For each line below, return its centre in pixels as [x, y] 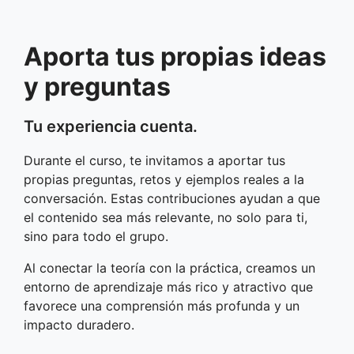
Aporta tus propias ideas [175, 56]
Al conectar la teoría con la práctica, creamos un [169, 267]
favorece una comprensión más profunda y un [162, 305]
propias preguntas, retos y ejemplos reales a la [164, 179]
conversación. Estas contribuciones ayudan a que [172, 198]
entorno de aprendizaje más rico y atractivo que [168, 286]
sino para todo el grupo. [96, 236]
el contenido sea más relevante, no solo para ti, [166, 217]
